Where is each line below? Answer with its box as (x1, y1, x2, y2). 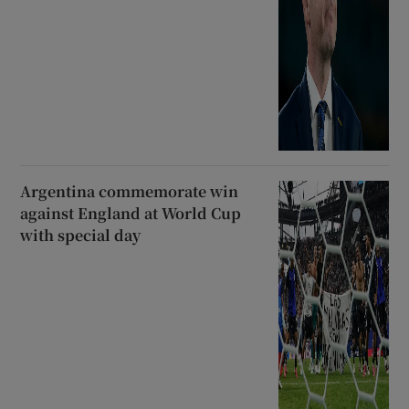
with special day (20, 225, 142, 246)
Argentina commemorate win (20, 181, 239, 203)
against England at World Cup (20, 203, 242, 225)
